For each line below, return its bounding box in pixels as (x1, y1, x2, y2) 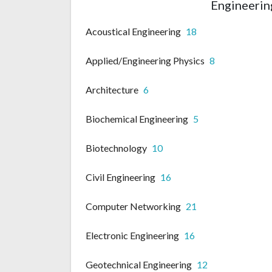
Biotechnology (86, 142, 147, 154)
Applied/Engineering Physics (86, 55, 205, 67)
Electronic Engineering (86, 229, 179, 242)
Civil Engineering (86, 171, 155, 183)
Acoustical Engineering (86, 25, 181, 38)
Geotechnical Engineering (86, 259, 192, 271)
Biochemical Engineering (86, 113, 188, 125)
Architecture (86, 84, 138, 96)
